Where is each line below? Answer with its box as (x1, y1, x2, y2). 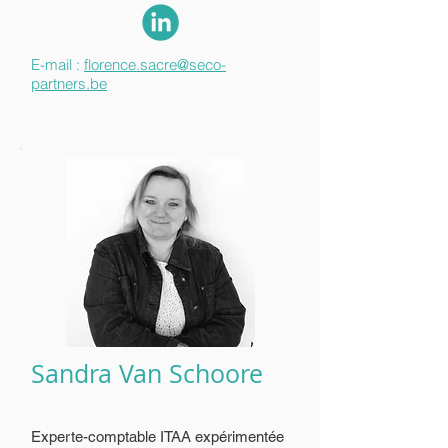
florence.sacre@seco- (84, 55, 226, 74)
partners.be (31, 74, 107, 93)
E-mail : (31, 55, 84, 74)
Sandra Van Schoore (31, 357, 263, 390)
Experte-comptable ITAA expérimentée (31, 428, 284, 445)
